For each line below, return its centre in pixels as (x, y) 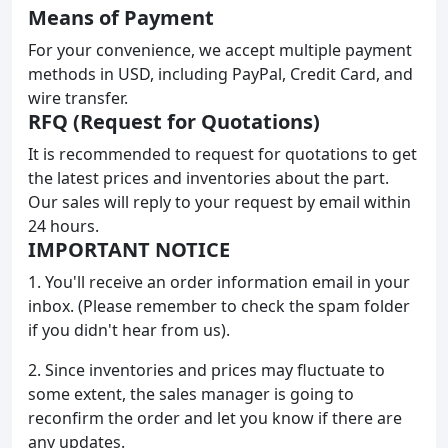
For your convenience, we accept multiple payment (220, 50)
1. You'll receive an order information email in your (219, 282)
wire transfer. (78, 98)
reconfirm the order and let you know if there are (215, 418)
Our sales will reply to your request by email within (219, 202)
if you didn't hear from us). (129, 330)
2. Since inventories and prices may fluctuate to (206, 370)
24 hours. (63, 226)
